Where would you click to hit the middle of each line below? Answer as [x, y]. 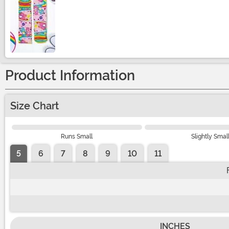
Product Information [70, 75]
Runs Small [77, 136]
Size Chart [35, 106]
